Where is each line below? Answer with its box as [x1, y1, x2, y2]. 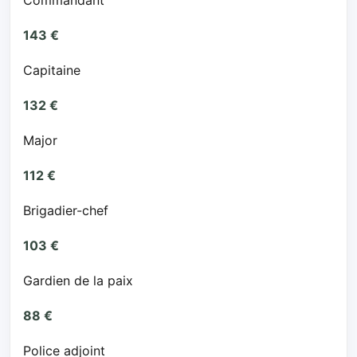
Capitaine [23, 62, 80, 79]
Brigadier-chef [23, 202, 108, 219]
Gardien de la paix [23, 273, 133, 289]
